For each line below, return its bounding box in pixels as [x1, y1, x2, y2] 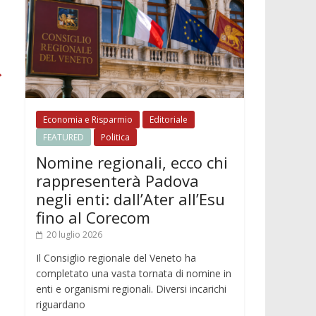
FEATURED [43, 130, 84, 143]
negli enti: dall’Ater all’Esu [36, 188, 225, 209]
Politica [101, 130, 130, 143]
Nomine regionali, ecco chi [36, 151, 228, 173]
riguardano [36, 297, 85, 311]
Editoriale [150, 113, 188, 126]
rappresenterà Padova [36, 169, 199, 191]
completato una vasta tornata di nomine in [36, 266, 231, 280]
